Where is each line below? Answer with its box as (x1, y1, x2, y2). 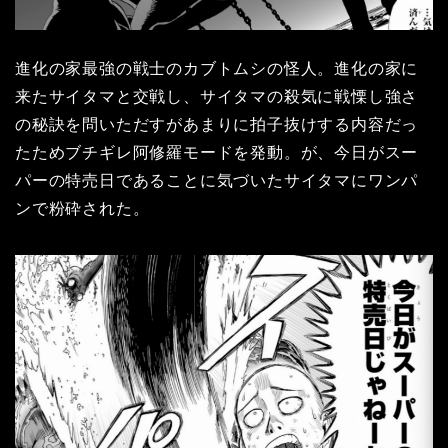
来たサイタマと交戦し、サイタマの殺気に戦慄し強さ (15, 88, 419, 106)
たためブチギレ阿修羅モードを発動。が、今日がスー (15, 144, 419, 162)
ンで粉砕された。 (15, 200, 150, 218)
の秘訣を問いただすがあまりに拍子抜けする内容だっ (15, 116, 419, 134)
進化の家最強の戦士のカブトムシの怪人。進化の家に (15, 60, 419, 78)
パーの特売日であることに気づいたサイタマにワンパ (15, 172, 419, 190)
